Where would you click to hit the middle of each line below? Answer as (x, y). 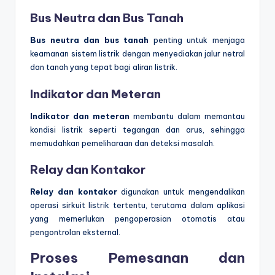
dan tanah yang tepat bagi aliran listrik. (104, 67)
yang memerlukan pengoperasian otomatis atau (137, 218)
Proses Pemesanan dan (137, 258)
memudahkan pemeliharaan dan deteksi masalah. (122, 143)
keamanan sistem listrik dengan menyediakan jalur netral (137, 54)
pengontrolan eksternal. (75, 232)
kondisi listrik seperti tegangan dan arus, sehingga (137, 129)
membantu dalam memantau (187, 116)
